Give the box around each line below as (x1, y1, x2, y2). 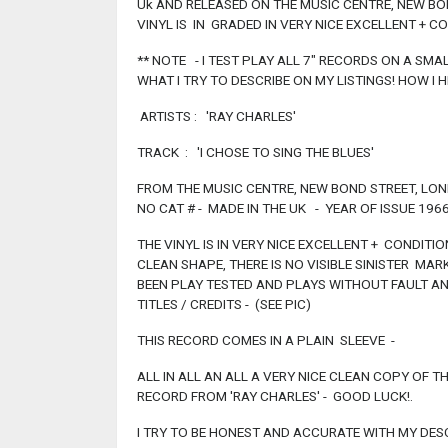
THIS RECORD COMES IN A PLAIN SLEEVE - (137, 332, 395, 349)
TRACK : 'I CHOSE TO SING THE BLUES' (137, 144, 374, 161)
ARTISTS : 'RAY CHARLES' (137, 108, 296, 125)
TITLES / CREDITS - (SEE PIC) (137, 296, 311, 313)
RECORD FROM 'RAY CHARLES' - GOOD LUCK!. (137, 388, 413, 405)
